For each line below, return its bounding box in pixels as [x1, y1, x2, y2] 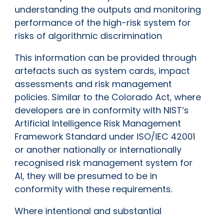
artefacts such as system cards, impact [15, 65, 190, 77]
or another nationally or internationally [15, 144, 182, 156]
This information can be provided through [15, 52, 197, 64]
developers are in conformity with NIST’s [15, 104, 189, 117]
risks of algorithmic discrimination [15, 30, 164, 42]
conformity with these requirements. [15, 183, 175, 196]
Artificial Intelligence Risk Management [15, 117, 181, 130]
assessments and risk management [15, 78, 172, 91]
